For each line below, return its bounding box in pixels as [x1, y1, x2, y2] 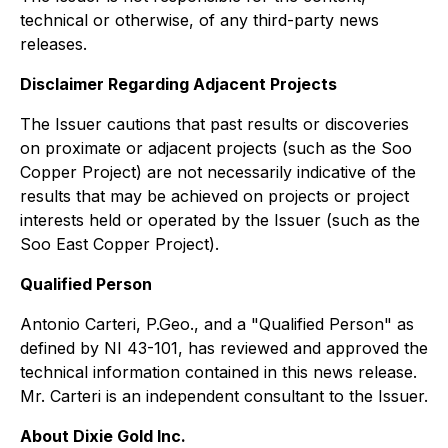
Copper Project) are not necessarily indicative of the [20, 162, 416, 183]
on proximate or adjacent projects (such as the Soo [20, 138, 412, 159]
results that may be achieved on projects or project [20, 186, 409, 207]
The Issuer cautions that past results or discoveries [20, 114, 409, 135]
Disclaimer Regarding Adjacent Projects [20, 74, 337, 95]
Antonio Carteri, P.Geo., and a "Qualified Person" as [20, 314, 414, 335]
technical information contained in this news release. [20, 362, 417, 383]
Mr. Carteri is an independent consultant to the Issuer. [20, 386, 428, 407]
